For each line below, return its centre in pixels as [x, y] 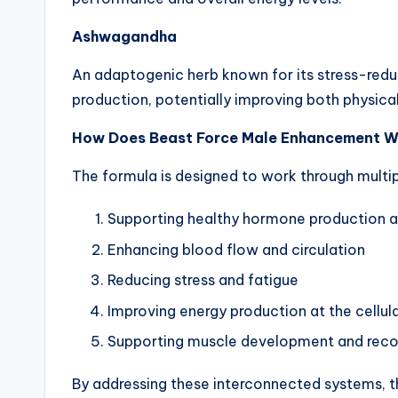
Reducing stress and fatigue [203, 280]
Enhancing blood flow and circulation [236, 249]
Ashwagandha [124, 37]
